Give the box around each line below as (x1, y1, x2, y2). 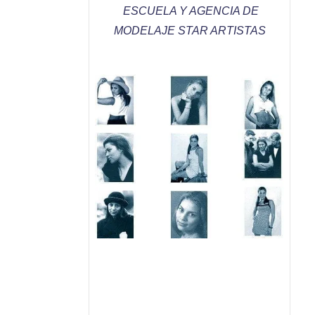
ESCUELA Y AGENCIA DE (123, 5, 259, 17)
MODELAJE (113, 25, 178, 37)
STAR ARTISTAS (177, 25, 266, 37)
